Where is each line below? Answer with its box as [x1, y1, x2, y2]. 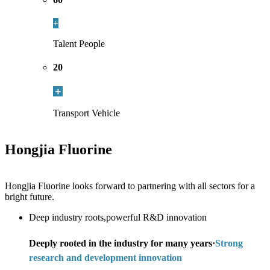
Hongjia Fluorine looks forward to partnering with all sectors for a [5, 181, 255, 192]
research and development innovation [29, 252, 182, 263]
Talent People [53, 38, 105, 49]
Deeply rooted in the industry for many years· [29, 237, 215, 248]
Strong [215, 237, 243, 248]
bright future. [5, 192, 54, 202]
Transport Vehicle [53, 108, 120, 119]
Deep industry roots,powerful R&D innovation [29, 212, 207, 223]
